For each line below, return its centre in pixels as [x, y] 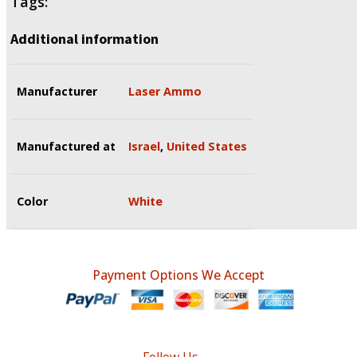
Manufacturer [57, 91]
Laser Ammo [165, 91]
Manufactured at [66, 146]
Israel [144, 146]
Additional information [84, 38]
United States [207, 146]
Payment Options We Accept [178, 275]
